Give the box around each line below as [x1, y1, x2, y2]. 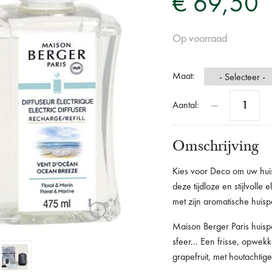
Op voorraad [172, 33, 227, 45]
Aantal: [172, 101, 199, 111]
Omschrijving [172, 137, 259, 155]
